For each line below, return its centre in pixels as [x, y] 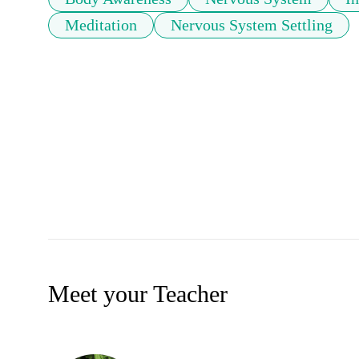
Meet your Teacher [138, 294]
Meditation [101, 25]
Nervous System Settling [252, 25]
